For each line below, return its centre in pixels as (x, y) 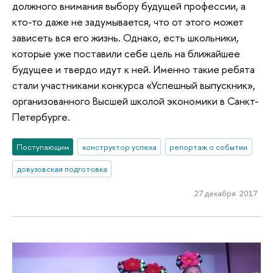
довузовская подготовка (62, 168)
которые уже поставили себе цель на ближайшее (126, 54)
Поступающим (43, 147)
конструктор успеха (119, 147)
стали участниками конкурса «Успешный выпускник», (134, 85)
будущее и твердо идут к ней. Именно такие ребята (133, 69)
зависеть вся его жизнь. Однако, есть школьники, (126, 38)
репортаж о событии (209, 147)
